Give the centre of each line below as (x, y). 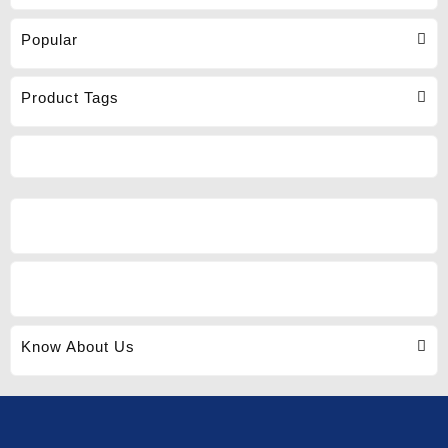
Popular (49, 39)
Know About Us (78, 346)
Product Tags (70, 97)
